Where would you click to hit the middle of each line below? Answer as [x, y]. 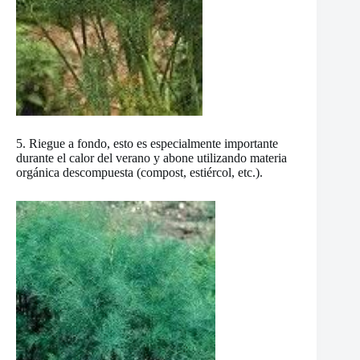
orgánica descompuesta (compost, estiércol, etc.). [139, 173]
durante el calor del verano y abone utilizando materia [151, 158]
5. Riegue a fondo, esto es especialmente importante [147, 144]
